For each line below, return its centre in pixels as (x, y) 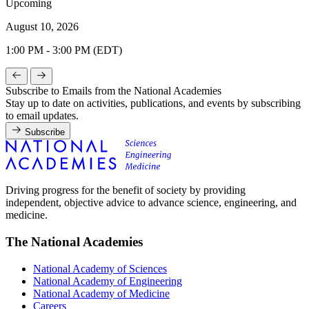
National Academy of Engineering (108, 281)
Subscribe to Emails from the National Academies (113, 91)
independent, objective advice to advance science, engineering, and (151, 203)
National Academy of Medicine (101, 293)
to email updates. (42, 116)
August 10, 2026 (42, 27)
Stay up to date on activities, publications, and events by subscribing (153, 103)
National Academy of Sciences (100, 268)
